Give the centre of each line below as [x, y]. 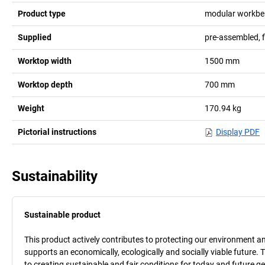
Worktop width [45, 61]
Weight [31, 108]
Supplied [35, 37]
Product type [42, 13]
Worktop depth [45, 84]
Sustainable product [62, 214]
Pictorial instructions [57, 132]
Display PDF [237, 132]
